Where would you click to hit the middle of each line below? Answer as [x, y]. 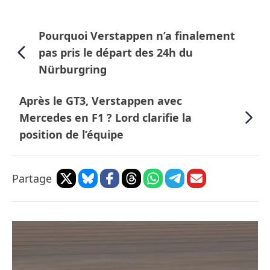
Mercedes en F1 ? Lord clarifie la [105, 118]
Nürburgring [72, 70]
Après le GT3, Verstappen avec [101, 101]
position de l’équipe [71, 135]
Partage [32, 179]
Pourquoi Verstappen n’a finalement [137, 36]
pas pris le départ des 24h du [115, 53]
